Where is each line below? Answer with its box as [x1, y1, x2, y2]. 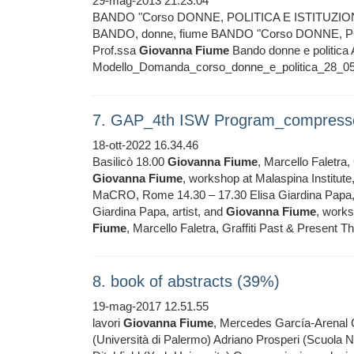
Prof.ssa [92, 43, 139, 57]
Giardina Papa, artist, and [92, 205, 226, 218]
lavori [92, 316, 123, 330]
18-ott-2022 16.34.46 [92, 138, 198, 152]
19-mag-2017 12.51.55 [92, 299, 209, 313]
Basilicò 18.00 [92, 155, 168, 168]
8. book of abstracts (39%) [92, 273, 280, 290]
